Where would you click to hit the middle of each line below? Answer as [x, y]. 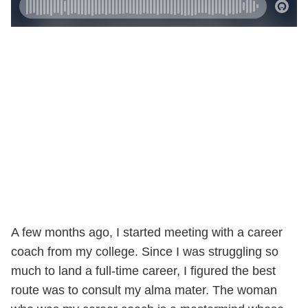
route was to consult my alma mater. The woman [144, 290]
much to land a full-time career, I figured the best [143, 271]
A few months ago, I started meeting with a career [147, 232]
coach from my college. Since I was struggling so [145, 251]
